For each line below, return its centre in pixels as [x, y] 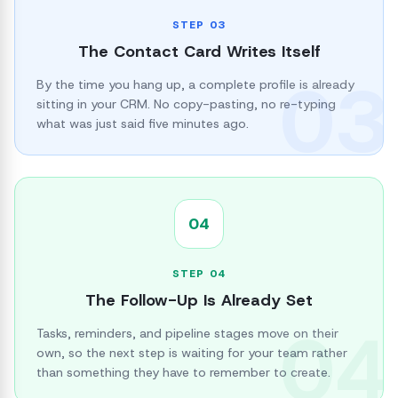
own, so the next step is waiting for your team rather [192, 353]
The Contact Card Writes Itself [199, 52]
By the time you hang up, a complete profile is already [195, 84]
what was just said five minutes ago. [143, 123]
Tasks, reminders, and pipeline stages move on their [187, 333]
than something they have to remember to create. [183, 372]
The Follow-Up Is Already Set [199, 300]
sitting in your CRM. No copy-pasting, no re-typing [186, 104]
